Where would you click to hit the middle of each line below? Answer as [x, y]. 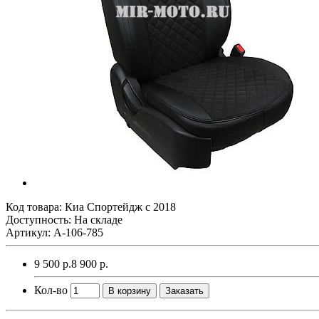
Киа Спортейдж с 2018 [120, 206]
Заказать [184, 291]
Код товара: [35, 206]
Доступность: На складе [64, 219]
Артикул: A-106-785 [54, 232]
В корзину [130, 291]
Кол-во [51, 290]
